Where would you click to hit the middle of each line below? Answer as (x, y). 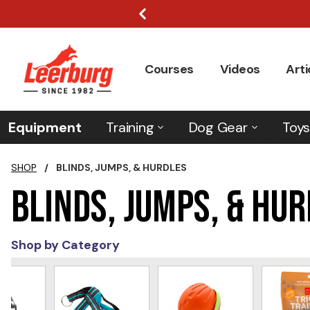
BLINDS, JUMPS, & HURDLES (121, 167)
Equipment (45, 127)
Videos (240, 69)
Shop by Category (65, 245)
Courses (169, 69)
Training (130, 127)
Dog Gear (218, 127)
